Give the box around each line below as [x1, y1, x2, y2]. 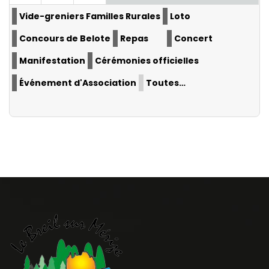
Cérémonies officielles [95, 55, 199, 67]
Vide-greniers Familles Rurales [19, 10, 160, 23]
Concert [174, 32, 213, 45]
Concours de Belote [19, 32, 110, 45]
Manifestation [19, 55, 85, 67]
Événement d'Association [19, 77, 136, 89]
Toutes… [146, 77, 186, 89]
